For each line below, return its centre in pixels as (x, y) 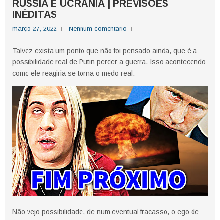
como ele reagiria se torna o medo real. (73, 73)
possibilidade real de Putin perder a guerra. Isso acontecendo (109, 62)
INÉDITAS (35, 14)
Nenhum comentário (98, 29)
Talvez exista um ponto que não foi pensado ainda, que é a (105, 51)
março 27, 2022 (35, 29)
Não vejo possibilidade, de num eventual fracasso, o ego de (106, 212)
